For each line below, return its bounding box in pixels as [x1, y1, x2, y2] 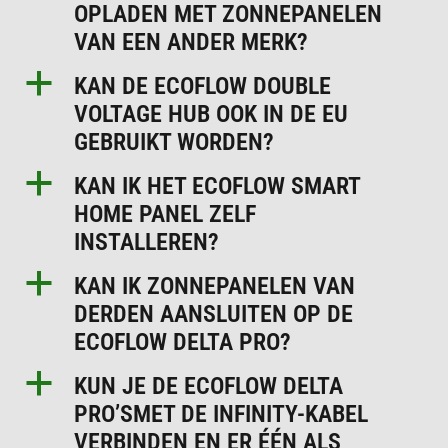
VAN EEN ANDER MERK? [74, 27, 309, 56]
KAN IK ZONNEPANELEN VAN [74, 271, 356, 300]
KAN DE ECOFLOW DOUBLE [74, 71, 332, 100]
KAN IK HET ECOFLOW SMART [74, 171, 361, 200]
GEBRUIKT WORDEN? [74, 127, 275, 156]
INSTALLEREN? [74, 227, 220, 256]
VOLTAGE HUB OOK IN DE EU [74, 99, 349, 128]
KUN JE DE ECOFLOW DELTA [74, 371, 344, 400]
